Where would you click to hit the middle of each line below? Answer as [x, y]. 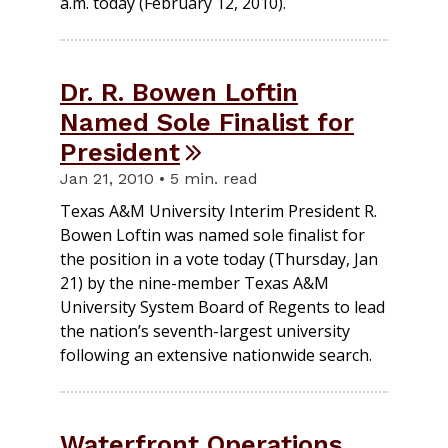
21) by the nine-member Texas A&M [194, 282]
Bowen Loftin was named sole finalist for [212, 234]
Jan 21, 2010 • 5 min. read [159, 178]
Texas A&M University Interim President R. [218, 210]
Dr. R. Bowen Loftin [179, 91]
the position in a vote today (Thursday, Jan [219, 258]
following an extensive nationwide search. [216, 354]
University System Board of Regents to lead [222, 306]
